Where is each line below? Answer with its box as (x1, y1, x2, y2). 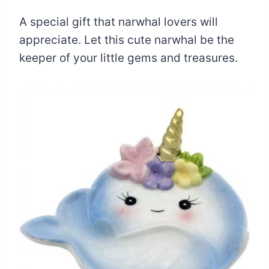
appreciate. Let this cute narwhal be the (19, 33, 234, 47)
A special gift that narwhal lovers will (19, 15, 218, 29)
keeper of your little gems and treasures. (19, 51, 238, 65)
